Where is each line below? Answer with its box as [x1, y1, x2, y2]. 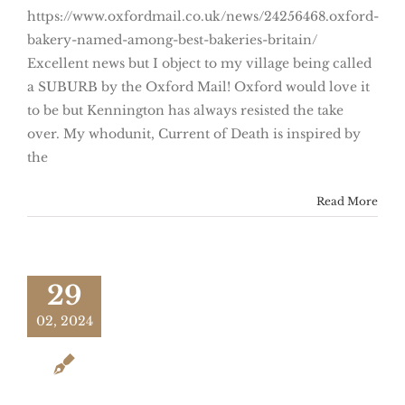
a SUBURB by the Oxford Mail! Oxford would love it [27, 79, 370, 96]
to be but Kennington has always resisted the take [27, 102, 344, 119]
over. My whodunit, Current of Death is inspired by [27, 126, 361, 143]
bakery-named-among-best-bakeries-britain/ [27, 32, 317, 49]
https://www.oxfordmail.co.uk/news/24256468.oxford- [27, 8, 379, 25]
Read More [316, 194, 378, 209]
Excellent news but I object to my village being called [27, 55, 372, 72]
